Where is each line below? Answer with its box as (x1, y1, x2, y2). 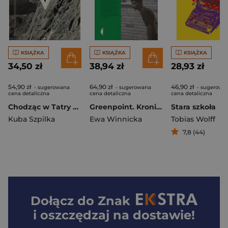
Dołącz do (31, 193, 98, 209)
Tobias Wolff (171, 115, 215, 124)
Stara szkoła (171, 102, 216, 112)
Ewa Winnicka (90, 115, 142, 124)
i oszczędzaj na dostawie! (33, 208, 195, 223)
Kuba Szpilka (8, 115, 55, 124)
